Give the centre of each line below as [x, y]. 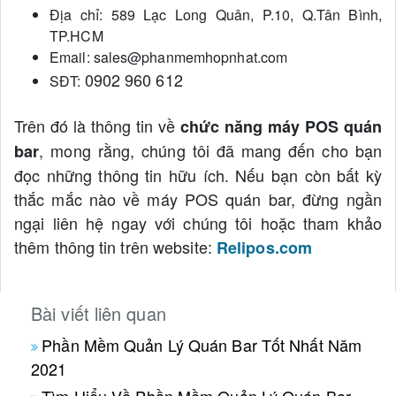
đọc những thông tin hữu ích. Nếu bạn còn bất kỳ [198, 175]
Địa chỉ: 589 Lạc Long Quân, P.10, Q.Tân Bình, [216, 15]
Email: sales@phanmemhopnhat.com [169, 57]
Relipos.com [264, 248]
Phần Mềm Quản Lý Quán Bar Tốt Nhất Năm [202, 345]
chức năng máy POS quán [281, 127]
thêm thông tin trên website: [115, 247]
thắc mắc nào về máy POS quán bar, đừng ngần [198, 199]
